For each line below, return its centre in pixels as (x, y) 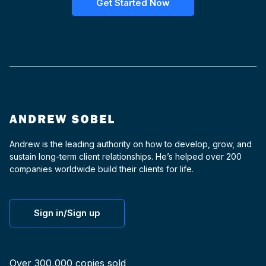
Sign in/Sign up (67, 213)
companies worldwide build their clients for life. (102, 169)
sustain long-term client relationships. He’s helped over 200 (126, 156)
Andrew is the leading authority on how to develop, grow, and (131, 144)
